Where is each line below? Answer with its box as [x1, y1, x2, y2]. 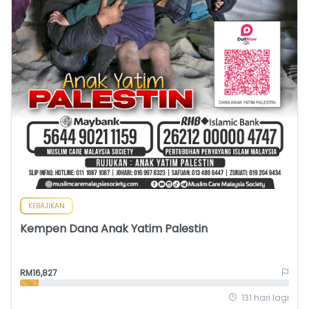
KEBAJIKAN [28, 200, 65, 211]
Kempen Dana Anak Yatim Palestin [20, 220, 208, 237]
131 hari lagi [241, 291, 289, 303]
